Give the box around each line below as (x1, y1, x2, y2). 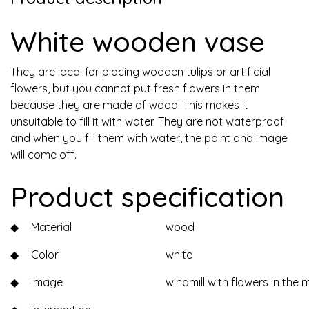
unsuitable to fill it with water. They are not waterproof (10, 114, 284, 128)
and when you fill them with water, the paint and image (10, 130, 288, 145)
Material (31, 219, 72, 234)
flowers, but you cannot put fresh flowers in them (10, 81, 260, 95)
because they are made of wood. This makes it (10, 97, 248, 112)
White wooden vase (10, 23, 265, 59)
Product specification (10, 179, 284, 214)
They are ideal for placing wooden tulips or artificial (10, 64, 270, 79)
